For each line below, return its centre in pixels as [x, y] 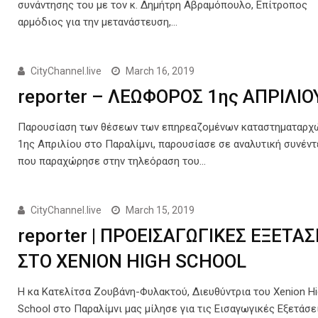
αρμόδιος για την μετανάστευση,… [98, 22]
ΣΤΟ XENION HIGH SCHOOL [132, 261]
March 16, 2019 [160, 71]
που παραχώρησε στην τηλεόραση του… [112, 161]
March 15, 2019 [160, 210]
